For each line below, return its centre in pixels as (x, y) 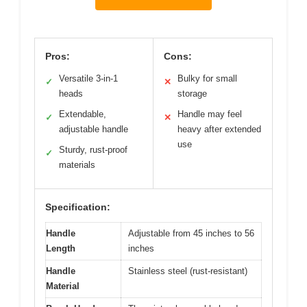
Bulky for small (207, 79)
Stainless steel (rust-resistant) (188, 271)
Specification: (78, 207)
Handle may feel (210, 114)
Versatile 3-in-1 (88, 79)
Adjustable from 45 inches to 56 (191, 234)
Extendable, (83, 114)
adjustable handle (94, 130)
